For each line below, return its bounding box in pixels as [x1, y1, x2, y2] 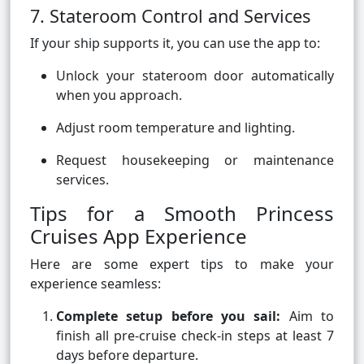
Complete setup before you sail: [56, 307, 281, 326]
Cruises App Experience [30, 223, 247, 250]
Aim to [280, 307, 335, 326]
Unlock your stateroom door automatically [56, 67, 334, 85]
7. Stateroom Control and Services [30, 4, 310, 28]
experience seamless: [30, 275, 161, 293]
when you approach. [56, 86, 182, 105]
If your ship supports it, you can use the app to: [30, 34, 320, 53]
